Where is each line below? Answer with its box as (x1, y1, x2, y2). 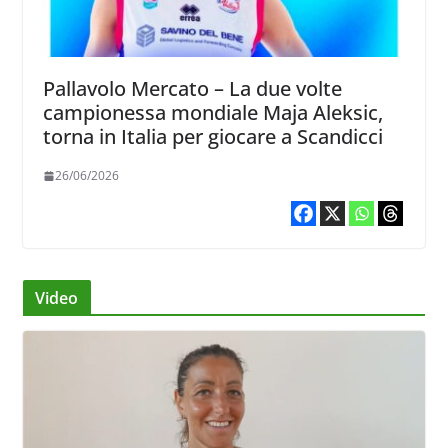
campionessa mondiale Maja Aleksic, (42, 99, 383, 127)
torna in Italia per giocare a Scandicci (42, 123, 383, 151)
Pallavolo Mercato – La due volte (42, 75, 342, 103)
